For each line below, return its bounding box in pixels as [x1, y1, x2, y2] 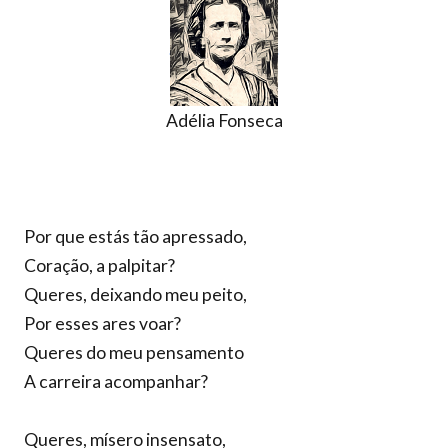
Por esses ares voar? [24, 313, 181, 334]
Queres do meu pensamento [24, 342, 244, 363]
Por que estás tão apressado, [24, 226, 247, 247]
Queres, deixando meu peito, [24, 284, 247, 305]
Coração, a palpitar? [24, 255, 175, 276]
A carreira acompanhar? [24, 371, 208, 392]
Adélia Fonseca [165, 110, 283, 131]
